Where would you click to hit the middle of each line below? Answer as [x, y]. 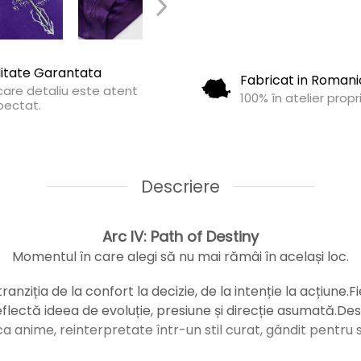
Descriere [180, 187]
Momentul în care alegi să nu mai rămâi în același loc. [180, 257]
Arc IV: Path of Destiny [180, 237]
